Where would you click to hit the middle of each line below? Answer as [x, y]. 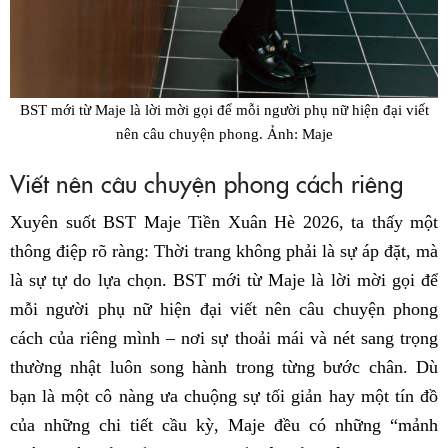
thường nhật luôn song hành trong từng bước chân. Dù [224, 366]
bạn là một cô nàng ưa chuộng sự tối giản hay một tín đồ [224, 395]
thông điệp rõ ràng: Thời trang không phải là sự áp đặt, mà [224, 250]
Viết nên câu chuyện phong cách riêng [206, 182]
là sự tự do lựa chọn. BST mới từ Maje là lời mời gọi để [224, 279]
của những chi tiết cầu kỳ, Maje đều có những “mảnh [224, 424]
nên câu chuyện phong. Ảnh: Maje [224, 133]
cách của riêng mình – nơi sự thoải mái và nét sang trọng [224, 337]
